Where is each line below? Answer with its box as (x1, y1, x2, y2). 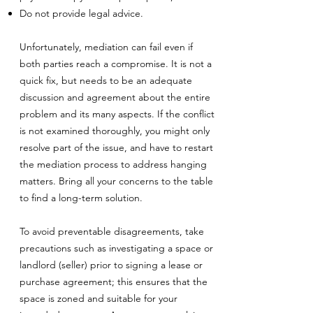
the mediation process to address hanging (20, 158, 207, 170)
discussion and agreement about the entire (20, 91, 210, 103)
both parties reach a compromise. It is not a (20, 57, 212, 70)
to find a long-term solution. (20, 191, 143, 204)
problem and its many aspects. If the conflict (20, 108, 214, 120)
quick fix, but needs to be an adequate (20, 74, 192, 87)
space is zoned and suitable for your (20, 292, 177, 305)
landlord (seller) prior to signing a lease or (20, 259, 203, 271)
